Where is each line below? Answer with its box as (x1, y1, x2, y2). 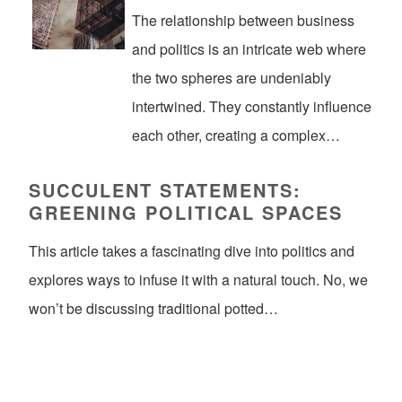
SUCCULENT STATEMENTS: (29, 176, 301, 203)
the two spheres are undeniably (132, 66, 332, 88)
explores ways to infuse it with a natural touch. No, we (29, 268, 368, 290)
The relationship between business (132, 9, 355, 31)
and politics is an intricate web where (132, 38, 367, 59)
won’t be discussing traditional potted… (29, 297, 278, 319)
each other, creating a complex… (132, 124, 341, 145)
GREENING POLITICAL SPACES (29, 198, 343, 225)
